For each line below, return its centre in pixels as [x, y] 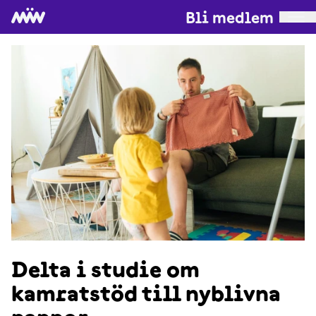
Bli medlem [230, 17]
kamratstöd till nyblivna [146, 293]
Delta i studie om [105, 269]
